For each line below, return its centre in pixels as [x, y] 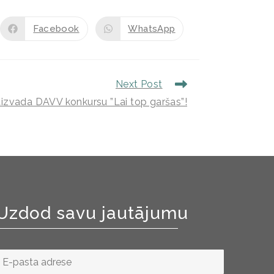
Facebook [56, 28]
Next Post [139, 84]
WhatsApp [152, 28]
